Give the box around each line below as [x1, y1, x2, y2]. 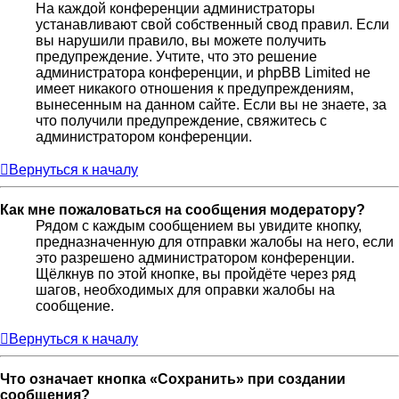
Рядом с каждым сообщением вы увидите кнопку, [36, 218, 362, 234]
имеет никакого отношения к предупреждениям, [36, 81, 354, 97]
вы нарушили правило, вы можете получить [36, 33, 326, 49]
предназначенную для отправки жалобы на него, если [36, 234, 394, 250]
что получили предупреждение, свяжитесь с [36, 113, 327, 129]
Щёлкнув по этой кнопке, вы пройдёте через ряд [36, 266, 355, 282]
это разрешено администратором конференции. [36, 250, 354, 266]
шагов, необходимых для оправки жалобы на [36, 282, 335, 298]
